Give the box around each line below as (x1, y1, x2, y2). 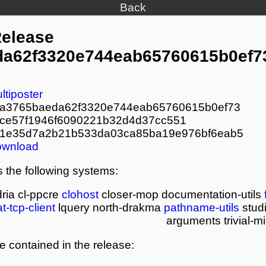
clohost (62, 188, 99, 201)
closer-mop (102, 188, 159, 201)
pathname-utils (164, 201, 240, 214)
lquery (58, 201, 90, 214)
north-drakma (93, 201, 161, 214)
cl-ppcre (18, 188, 59, 201)
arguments (166, 214, 221, 227)
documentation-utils (161, 188, 262, 201)
